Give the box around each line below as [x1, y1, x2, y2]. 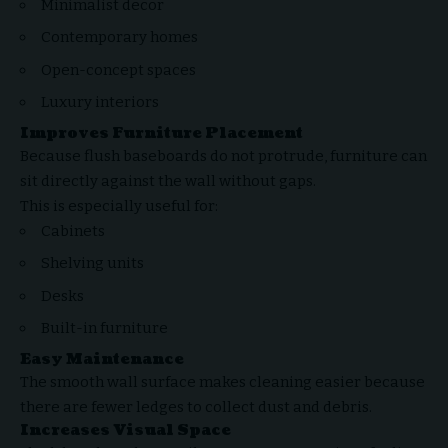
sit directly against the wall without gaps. [20, 171, 316, 190]
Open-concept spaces [41, 60, 196, 79]
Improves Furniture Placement [20, 122, 303, 144]
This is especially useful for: [20, 196, 218, 215]
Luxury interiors [41, 93, 159, 111]
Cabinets [41, 221, 105, 240]
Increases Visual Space [20, 419, 231, 441]
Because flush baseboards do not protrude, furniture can [20, 146, 427, 165]
